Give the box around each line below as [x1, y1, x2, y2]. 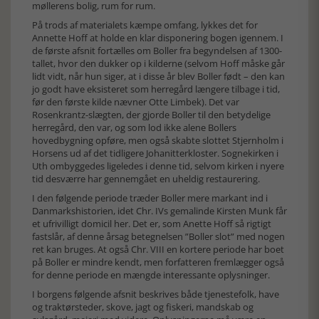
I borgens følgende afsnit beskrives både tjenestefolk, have [32, 288, 279, 300]
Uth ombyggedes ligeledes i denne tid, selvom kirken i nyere [32, 159, 284, 172]
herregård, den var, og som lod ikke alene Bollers [32, 121, 236, 134]
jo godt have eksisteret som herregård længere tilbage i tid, [32, 83, 280, 95]
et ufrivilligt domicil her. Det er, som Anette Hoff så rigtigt [32, 217, 271, 230]
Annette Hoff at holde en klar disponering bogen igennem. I [32, 31, 283, 44]
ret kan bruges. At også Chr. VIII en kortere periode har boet [32, 243, 284, 256]
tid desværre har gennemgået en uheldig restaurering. [32, 172, 260, 185]
